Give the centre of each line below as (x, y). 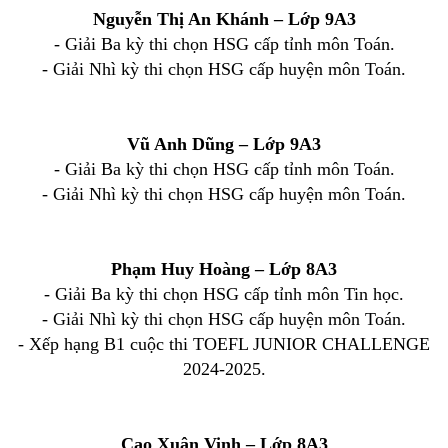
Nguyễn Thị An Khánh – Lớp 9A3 (224, 19)
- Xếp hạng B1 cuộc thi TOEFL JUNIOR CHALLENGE (224, 344)
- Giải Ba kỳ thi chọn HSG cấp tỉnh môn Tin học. (224, 294)
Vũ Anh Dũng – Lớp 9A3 (224, 144)
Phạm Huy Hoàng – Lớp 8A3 (224, 269)
